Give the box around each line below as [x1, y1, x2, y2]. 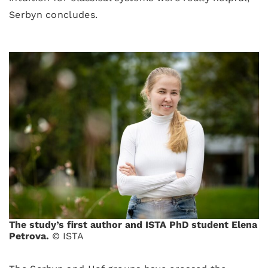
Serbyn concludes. [9, 9, 98, 20]
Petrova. [9, 230, 52, 242]
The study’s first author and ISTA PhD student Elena [9, 219, 257, 230]
